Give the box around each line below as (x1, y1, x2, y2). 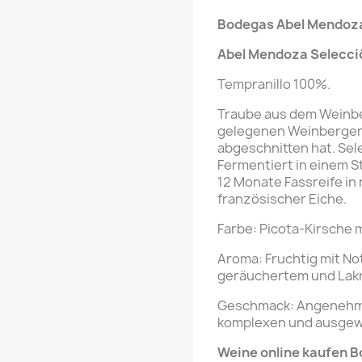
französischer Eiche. (217, 190, 347, 208)
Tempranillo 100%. (217, 75, 330, 93)
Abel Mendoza (217, 45, 310, 63)
